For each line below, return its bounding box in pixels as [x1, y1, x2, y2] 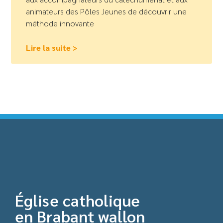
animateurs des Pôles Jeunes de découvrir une [26, 6, 187, 17]
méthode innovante [26, 18, 95, 29]
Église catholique [15, 190, 140, 211]
